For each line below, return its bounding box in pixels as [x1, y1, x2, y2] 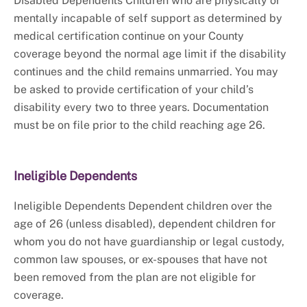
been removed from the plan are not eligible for [14, 271, 256, 284]
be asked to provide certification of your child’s [14, 83, 254, 97]
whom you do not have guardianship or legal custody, [14, 235, 284, 249]
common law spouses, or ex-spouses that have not [14, 253, 267, 267]
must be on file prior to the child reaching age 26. [14, 119, 265, 132]
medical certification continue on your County [14, 29, 244, 43]
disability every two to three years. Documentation [14, 101, 269, 114]
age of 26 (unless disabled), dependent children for [14, 217, 275, 231]
